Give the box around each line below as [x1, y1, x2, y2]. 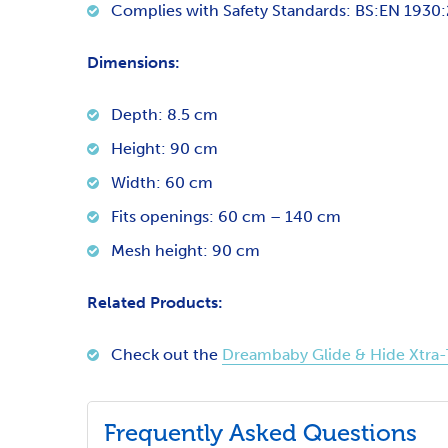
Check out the [111, 345, 222, 364]
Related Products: [87, 293, 223, 312]
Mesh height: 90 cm [111, 241, 260, 260]
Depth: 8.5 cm [111, 105, 218, 124]
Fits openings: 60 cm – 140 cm [111, 207, 341, 226]
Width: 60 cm [111, 173, 213, 192]
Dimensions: [87, 53, 180, 72]
